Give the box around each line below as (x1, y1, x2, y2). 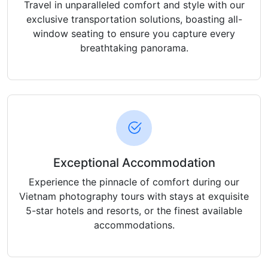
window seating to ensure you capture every (33, 28, 235, 40)
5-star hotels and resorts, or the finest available (26, 205, 242, 217)
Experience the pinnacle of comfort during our (29, 176, 239, 188)
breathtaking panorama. (80, 42, 188, 54)
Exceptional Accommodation (53, 156, 215, 170)
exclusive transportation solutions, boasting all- (26, 13, 242, 26)
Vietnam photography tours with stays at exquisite (19, 190, 249, 203)
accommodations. (93, 219, 175, 232)
